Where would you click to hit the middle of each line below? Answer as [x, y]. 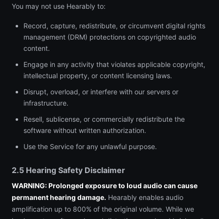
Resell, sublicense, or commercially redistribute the [104, 119]
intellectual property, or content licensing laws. [98, 76]
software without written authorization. [85, 130]
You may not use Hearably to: [59, 6]
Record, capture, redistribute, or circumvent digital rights [114, 26]
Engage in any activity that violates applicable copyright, [114, 64]
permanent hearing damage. [59, 197]
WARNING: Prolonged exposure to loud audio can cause [105, 186]
